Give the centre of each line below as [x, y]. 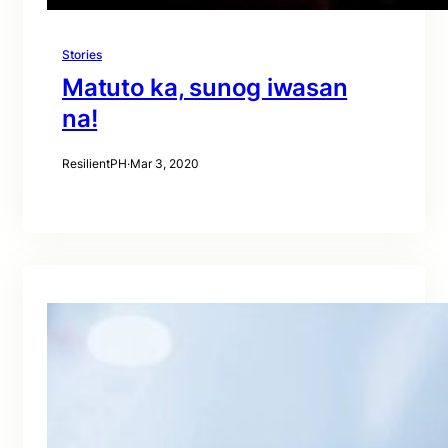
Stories [82, 54]
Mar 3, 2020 [164, 163]
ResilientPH [94, 163]
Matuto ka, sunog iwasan [205, 87]
